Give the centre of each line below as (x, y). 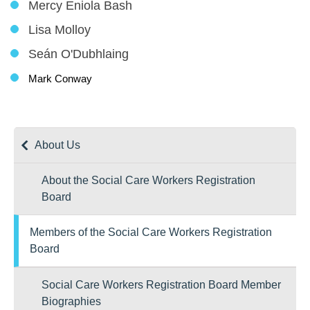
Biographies (71, 301)
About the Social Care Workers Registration (148, 180)
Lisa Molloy (60, 30)
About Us (57, 145)
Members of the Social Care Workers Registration (151, 232)
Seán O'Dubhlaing (79, 54)
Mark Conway (60, 79)
